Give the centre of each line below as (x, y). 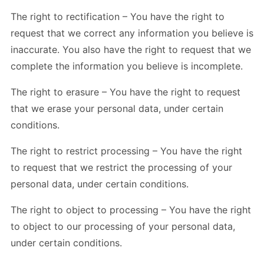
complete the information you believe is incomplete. (127, 66)
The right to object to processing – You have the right (131, 209)
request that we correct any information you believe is (132, 33)
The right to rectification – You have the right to (118, 16)
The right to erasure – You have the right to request (126, 92)
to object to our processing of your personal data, (123, 226)
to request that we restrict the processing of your (121, 167)
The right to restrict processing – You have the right (126, 151)
